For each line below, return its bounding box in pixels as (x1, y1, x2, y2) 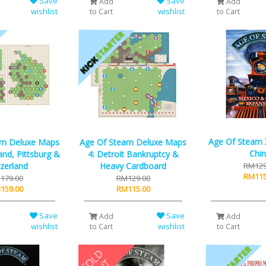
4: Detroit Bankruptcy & (87, 148, 179, 160)
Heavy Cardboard (100, 160, 166, 172)
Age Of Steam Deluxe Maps (80, 137, 186, 148)
